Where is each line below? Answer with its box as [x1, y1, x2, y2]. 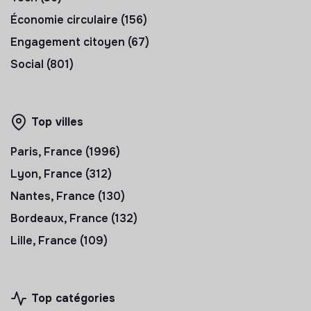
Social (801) [10, 56, 74, 72]
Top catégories [31, 290, 115, 305]
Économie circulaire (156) [10, 12, 147, 27]
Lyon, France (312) [10, 166, 112, 181]
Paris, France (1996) [10, 144, 120, 159]
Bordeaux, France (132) [10, 210, 137, 226]
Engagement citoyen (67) [10, 34, 149, 49]
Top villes [31, 114, 83, 129]
